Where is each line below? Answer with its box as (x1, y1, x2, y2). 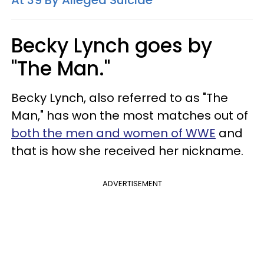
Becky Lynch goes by (11, 31, 212, 60)
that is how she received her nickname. (11, 142, 243, 159)
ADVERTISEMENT (102, 177, 162, 189)
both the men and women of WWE (11, 124, 216, 141)
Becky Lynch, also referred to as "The (11, 89, 228, 106)
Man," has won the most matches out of (11, 107, 248, 124)
